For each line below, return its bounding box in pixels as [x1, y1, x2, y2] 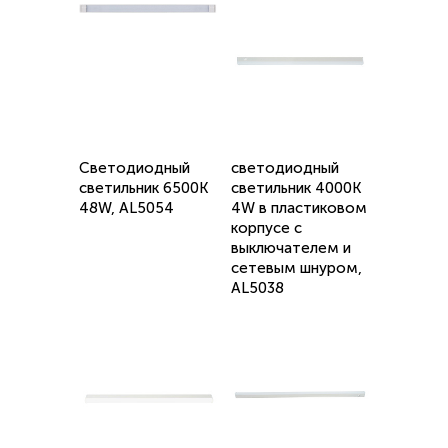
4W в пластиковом [231, 199, 367, 218]
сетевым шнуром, [231, 259, 362, 278]
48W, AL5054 [79, 199, 174, 218]
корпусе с [231, 219, 302, 238]
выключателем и [231, 239, 351, 258]
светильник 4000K [231, 179, 361, 198]
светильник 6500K [79, 179, 208, 198]
